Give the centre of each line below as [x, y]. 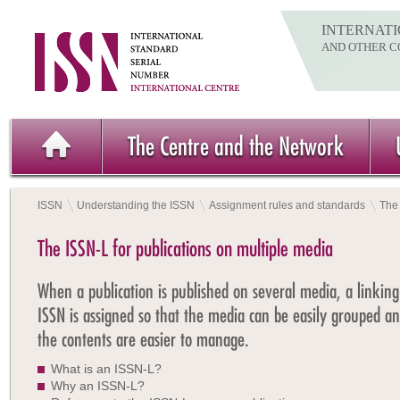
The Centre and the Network [236, 146]
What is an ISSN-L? [106, 369]
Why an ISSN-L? [98, 386]
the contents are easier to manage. [143, 339]
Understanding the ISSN [136, 205]
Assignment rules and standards [287, 205]
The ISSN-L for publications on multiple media [185, 248]
